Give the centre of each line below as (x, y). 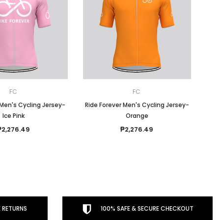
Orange (137, 116)
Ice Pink (14, 116)
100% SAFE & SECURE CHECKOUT (147, 208)
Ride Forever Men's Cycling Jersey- (137, 105)
